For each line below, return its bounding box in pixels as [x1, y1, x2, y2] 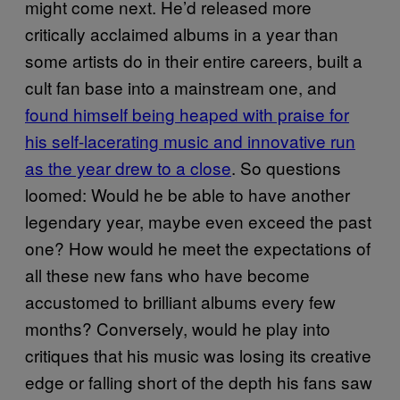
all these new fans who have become [25, 262, 310, 287]
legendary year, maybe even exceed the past [25, 208, 371, 233]
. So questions [231, 154, 341, 179]
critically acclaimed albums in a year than [25, 21, 338, 46]
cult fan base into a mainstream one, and [25, 74, 337, 99]
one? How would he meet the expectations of [25, 235, 371, 260]
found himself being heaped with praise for [25, 101, 349, 126]
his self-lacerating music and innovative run [25, 128, 355, 153]
